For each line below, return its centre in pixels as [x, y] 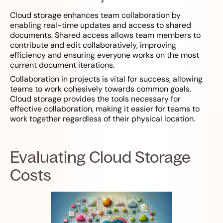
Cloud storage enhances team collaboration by [95, 15]
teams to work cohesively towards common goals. [101, 89]
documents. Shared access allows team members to [105, 35]
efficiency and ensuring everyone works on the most [105, 55]
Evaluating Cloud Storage [100, 157]
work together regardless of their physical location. [103, 119]
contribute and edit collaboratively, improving [93, 45]
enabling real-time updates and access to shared [101, 25]
